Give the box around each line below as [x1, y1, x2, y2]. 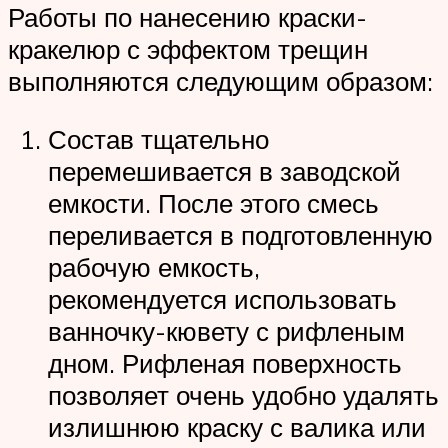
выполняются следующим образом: [8, 65, 433, 98]
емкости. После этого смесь [48, 186, 379, 219]
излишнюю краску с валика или [48, 410, 426, 443]
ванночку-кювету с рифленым [48, 314, 405, 347]
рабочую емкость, [48, 250, 260, 283]
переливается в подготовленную [48, 218, 433, 251]
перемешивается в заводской [48, 154, 401, 187]
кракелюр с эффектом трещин [8, 33, 368, 66]
